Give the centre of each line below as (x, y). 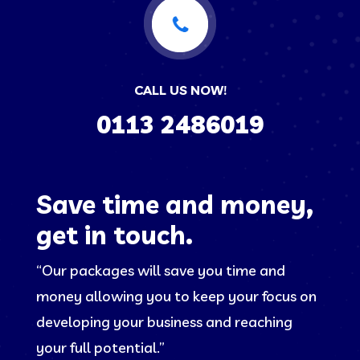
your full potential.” (100, 347)
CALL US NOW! (180, 90)
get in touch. (114, 234)
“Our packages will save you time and (160, 270)
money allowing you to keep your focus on (176, 296)
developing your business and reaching (164, 321)
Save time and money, (174, 204)
